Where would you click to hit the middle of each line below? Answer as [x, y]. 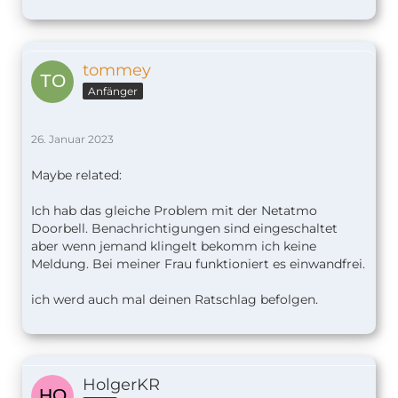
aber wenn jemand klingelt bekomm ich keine [174, 247]
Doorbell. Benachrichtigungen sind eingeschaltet [184, 229]
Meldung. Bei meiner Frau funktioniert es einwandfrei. [198, 264]
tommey [117, 71]
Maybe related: [76, 175]
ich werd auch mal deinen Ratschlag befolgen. [175, 300]
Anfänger [113, 92]
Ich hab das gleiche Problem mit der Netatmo [174, 211]
